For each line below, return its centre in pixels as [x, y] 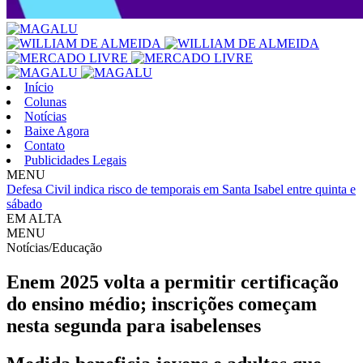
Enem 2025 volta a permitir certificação [173, 282]
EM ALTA [34, 218]
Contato [45, 145]
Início [39, 87]
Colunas [45, 102]
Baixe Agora [57, 131]
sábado [24, 204]
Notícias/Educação [54, 248]
